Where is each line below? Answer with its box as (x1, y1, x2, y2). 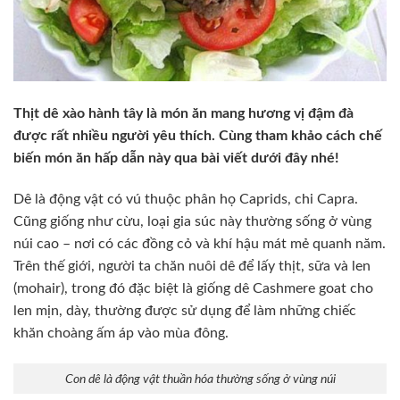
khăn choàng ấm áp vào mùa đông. (13, 326, 229, 341)
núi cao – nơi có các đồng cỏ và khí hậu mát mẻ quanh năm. (13, 237, 386, 252)
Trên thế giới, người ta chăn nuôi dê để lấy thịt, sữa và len (13, 259, 371, 274)
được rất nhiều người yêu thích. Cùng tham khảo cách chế (13, 129, 382, 144)
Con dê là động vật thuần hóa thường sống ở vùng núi (64, 371, 336, 386)
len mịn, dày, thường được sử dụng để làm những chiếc (13, 304, 356, 319)
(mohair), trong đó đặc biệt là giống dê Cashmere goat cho (13, 281, 373, 296)
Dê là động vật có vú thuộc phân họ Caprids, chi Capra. (13, 192, 358, 207)
